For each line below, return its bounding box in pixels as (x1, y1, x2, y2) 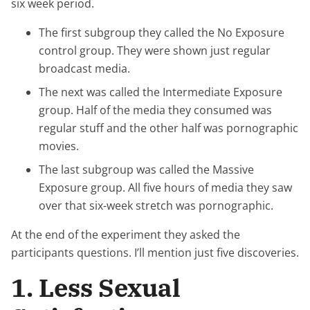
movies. (39, 138, 79, 154)
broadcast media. (39, 61, 130, 76)
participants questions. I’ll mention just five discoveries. (11, 245, 299, 260)
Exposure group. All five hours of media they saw (39, 180, 292, 195)
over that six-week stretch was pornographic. (39, 198, 273, 213)
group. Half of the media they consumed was (39, 102, 272, 118)
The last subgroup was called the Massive (39, 162, 254, 177)
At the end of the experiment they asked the (11, 227, 240, 242)
